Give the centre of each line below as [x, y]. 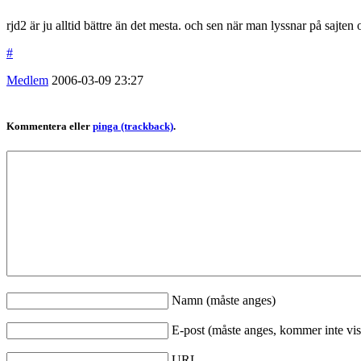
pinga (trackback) [133, 127]
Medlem [27, 80]
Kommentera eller [50, 127]
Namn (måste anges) [224, 301]
